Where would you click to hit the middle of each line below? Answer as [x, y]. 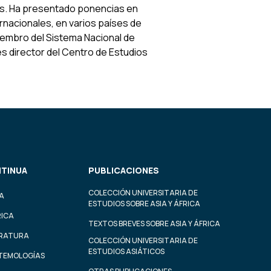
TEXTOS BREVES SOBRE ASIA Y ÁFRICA [154, 224]
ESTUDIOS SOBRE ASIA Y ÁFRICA [144, 204]
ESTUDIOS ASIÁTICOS [126, 252]
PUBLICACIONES [124, 171]
